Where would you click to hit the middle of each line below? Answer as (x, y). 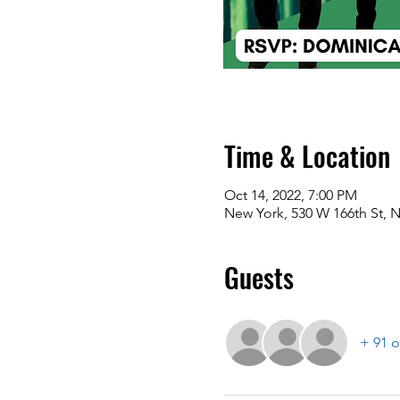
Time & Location (307, 156)
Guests (258, 278)
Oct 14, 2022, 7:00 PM (290, 196)
